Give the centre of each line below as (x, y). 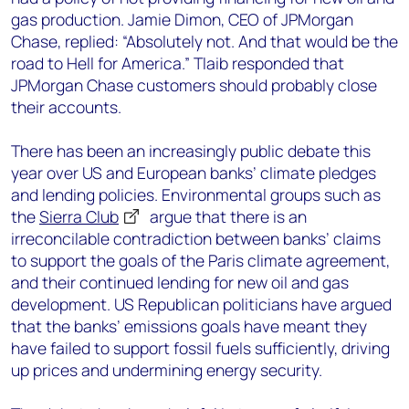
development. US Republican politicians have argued (201, 304)
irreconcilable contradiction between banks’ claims (196, 238)
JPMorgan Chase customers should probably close (194, 85)
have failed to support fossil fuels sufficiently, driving (200, 348)
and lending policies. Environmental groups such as (196, 194)
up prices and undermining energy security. (167, 370)
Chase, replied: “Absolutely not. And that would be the (204, 41)
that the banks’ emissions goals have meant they (189, 326)
